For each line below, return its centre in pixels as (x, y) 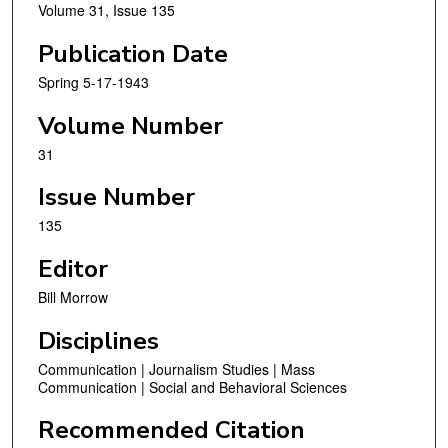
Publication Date (133, 54)
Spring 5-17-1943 (93, 82)
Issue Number (116, 197)
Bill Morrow (73, 296)
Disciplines (98, 340)
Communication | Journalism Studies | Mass (176, 368)
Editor (73, 268)
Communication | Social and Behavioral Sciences (192, 386)
